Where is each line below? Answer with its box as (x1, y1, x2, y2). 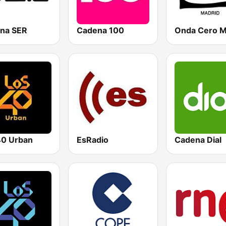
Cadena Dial (174, 134, 221, 145)
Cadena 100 (77, 25, 125, 35)
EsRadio (77, 134, 109, 145)
